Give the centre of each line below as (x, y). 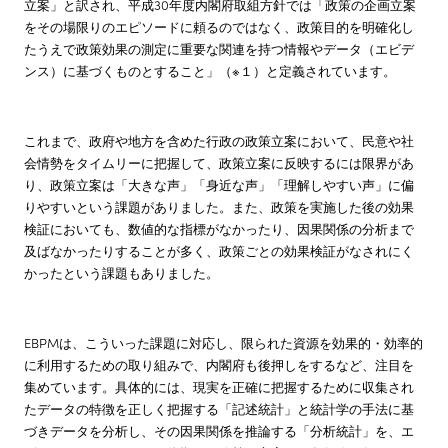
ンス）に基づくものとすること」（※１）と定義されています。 (210, 70)
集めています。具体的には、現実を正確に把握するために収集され (219, 386)
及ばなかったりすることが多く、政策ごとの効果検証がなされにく (219, 250)
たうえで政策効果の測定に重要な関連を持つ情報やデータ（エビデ (219, 48)
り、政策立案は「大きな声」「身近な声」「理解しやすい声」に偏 (219, 184)
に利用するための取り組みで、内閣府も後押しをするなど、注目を (219, 364)
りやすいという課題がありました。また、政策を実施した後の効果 (219, 206)
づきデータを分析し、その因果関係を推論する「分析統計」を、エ (219, 430)
